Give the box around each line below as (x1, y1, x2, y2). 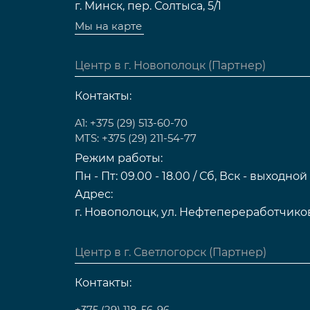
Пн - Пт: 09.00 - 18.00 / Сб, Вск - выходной (75, 169, 308, 183)
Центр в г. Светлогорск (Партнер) (75, 245, 267, 259)
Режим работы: (75, 151, 163, 165)
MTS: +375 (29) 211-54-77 (75, 131, 197, 145)
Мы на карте (75, 19, 143, 33)
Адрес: (75, 187, 113, 201)
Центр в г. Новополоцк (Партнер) (75, 58, 266, 72)
